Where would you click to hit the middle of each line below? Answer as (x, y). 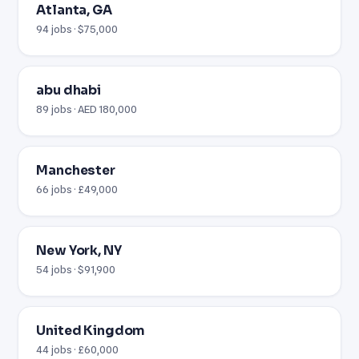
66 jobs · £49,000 (77, 189)
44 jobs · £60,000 (78, 349)
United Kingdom (91, 331)
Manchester (76, 170)
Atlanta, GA (74, 10)
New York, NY (79, 250)
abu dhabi (69, 90)
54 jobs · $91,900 (76, 269)
